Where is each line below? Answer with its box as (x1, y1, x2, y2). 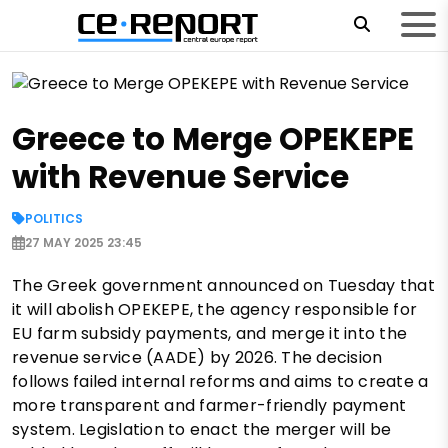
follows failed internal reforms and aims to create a (12, 370, 429, 394)
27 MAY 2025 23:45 (25, 234, 142, 252)
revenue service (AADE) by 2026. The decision (12, 346, 383, 370)
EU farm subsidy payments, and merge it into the (12, 322, 408, 346)
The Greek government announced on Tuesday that (12, 274, 435, 298)
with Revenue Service (12, 155, 349, 200)
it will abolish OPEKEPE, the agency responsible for (12, 298, 418, 322)
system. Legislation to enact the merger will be (12, 418, 392, 442)
